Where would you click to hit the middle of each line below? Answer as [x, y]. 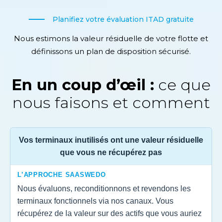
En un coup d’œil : [83, 85]
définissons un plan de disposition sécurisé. [111, 51]
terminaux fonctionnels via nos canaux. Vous [95, 201]
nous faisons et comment [111, 103]
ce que [182, 85]
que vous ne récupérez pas [111, 152]
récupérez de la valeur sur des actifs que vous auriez [110, 213]
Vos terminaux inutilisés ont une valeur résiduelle [111, 140]
